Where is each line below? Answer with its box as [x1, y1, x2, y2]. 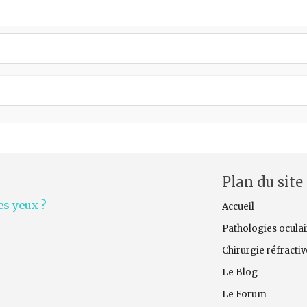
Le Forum [221, 288, 267, 300]
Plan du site [221, 173, 303, 191]
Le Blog [221, 266, 258, 278]
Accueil [221, 201, 254, 212]
